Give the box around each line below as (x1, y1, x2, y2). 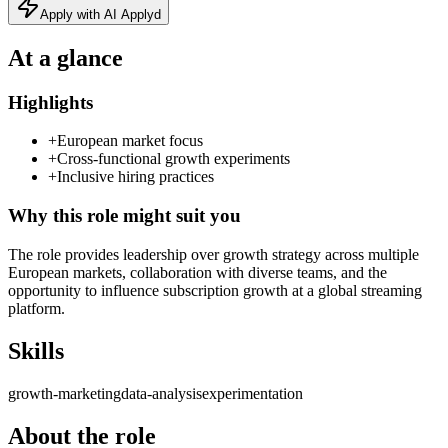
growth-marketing (8, 384, 121, 402)
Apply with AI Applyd (40, 6, 161, 22)
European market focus (57, 132, 203, 150)
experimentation (202, 384, 303, 402)
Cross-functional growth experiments (57, 150, 290, 168)
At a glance (8, 44, 123, 71)
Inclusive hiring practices (57, 168, 214, 186)
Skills (8, 337, 64, 364)
